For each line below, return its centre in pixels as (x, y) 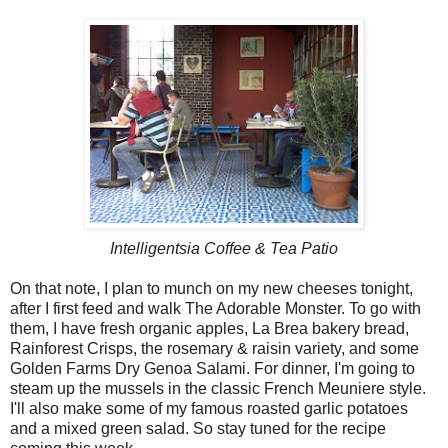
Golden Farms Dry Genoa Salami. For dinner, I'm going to (212, 369)
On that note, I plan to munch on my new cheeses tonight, (211, 289)
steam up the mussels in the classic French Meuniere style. (218, 389)
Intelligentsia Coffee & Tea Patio (224, 249)
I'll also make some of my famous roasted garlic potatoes (209, 409)
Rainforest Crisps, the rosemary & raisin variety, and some (214, 349)
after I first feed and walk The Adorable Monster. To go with (215, 309)
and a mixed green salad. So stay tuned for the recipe (198, 429)
